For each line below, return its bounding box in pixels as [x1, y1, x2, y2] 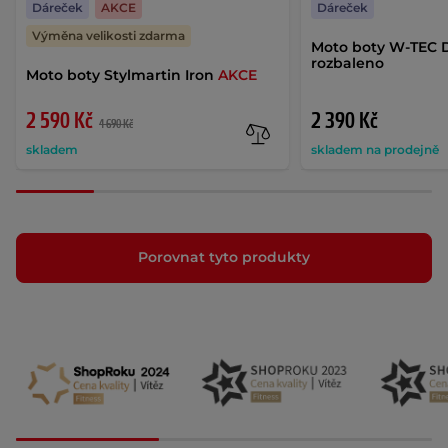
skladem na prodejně [311, 141, 440, 157]
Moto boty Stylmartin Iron [26, 65, 218, 84]
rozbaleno [311, 53, 385, 72]
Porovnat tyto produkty [138, 248, 310, 267]
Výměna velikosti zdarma [32, 27, 185, 43]
